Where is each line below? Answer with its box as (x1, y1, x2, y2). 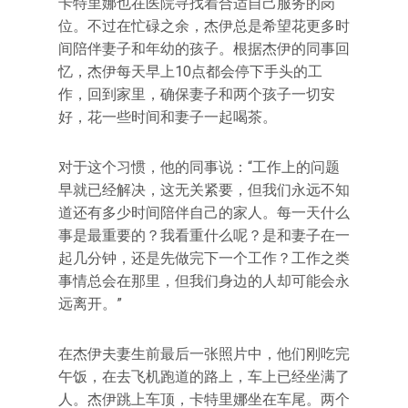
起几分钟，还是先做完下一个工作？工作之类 (58, 250, 350, 267)
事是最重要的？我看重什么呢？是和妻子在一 (58, 227, 350, 244)
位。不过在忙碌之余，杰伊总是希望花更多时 (58, 17, 350, 35)
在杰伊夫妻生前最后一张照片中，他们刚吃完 (58, 345, 350, 362)
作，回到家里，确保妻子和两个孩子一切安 (58, 86, 335, 103)
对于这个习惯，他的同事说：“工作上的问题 (58, 158, 340, 176)
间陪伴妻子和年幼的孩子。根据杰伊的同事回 (58, 40, 350, 57)
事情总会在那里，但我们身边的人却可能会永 (58, 272, 350, 290)
